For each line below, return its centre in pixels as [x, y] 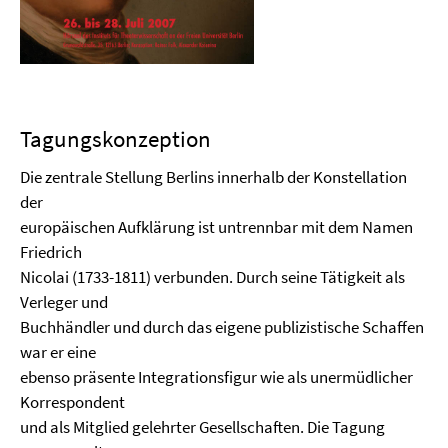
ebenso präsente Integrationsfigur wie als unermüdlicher [216, 377]
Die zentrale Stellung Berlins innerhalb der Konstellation [213, 177]
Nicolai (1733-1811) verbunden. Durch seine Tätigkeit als [212, 277]
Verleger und [67, 302]
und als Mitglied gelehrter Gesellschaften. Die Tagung [202, 427]
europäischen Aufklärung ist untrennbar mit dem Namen [216, 227]
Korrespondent [75, 402]
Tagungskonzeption [115, 138]
